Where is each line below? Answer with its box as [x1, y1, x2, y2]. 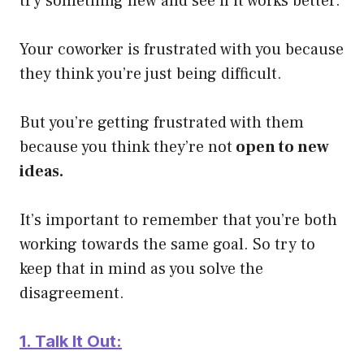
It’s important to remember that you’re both [19, 209, 337, 231]
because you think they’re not [19, 136, 232, 158]
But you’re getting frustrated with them [19, 111, 304, 133]
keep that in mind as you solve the [19, 258, 263, 279]
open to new [232, 136, 329, 158]
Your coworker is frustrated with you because [19, 38, 344, 60]
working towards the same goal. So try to [19, 233, 315, 255]
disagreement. [19, 282, 124, 304]
